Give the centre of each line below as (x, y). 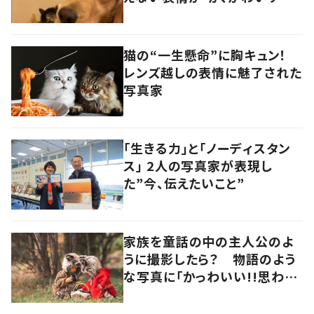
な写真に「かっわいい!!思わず (210, 277)
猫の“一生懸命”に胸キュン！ (212, 55)
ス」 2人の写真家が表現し (198, 166)
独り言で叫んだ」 (171, 294)
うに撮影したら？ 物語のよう (210, 259)
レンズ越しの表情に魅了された (213, 73)
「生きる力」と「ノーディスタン (207, 148)
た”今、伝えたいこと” (184, 183)
